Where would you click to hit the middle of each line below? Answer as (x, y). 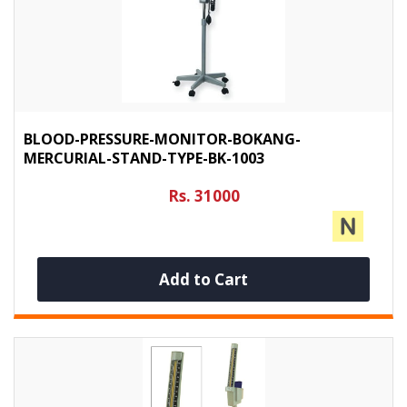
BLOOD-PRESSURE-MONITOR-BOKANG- (162, 139)
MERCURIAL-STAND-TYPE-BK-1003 (144, 158)
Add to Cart (203, 279)
